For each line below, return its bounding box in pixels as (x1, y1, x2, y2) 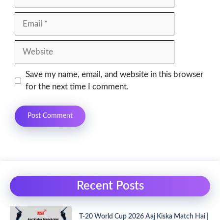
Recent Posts (76, 180, 144, 192)
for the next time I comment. (25, 82, 129, 91)
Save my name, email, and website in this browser (25, 70, 203, 79)
